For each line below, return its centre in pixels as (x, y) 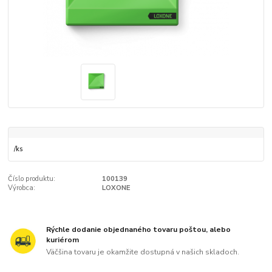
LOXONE (116, 188)
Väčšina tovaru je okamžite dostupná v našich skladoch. (143, 252)
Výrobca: (22, 188)
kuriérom (63, 240)
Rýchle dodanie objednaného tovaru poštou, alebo (139, 229)
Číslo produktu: (32, 179)
